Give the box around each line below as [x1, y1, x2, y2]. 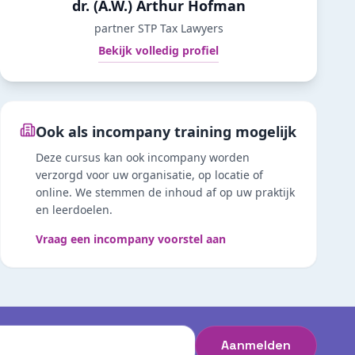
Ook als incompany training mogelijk [36, 122, 296, 141]
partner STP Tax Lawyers [94, 21, 223, 36]
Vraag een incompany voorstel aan [36, 231, 226, 246]
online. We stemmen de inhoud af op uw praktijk [36, 185, 295, 200]
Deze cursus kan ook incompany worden [36, 150, 250, 165]
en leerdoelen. [36, 202, 113, 217]
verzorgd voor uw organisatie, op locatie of [36, 167, 263, 182]
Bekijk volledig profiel [98, 43, 219, 58]
